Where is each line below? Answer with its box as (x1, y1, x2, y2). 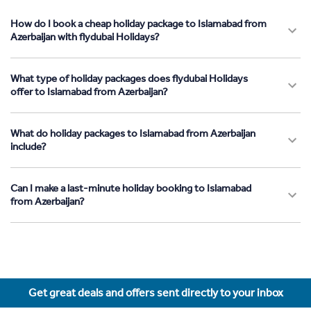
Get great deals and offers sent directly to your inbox (28, 286, 283, 300)
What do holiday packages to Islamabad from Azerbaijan (10, 127, 255, 140)
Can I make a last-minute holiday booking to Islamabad (10, 182, 251, 195)
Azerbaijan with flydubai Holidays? (10, 31, 160, 44)
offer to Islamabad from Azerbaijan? (10, 85, 168, 99)
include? (10, 140, 47, 153)
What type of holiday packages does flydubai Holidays (10, 72, 248, 85)
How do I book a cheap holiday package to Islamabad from (10, 17, 267, 31)
